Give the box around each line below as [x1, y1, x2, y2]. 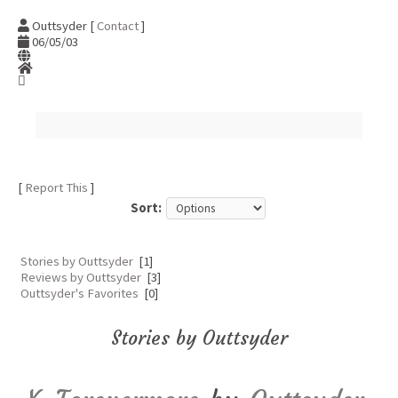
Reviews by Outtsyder [20, 269, 141, 285]
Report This [25, 179, 88, 195]
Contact [97, 18, 139, 34]
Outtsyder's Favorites [20, 285, 139, 301]
